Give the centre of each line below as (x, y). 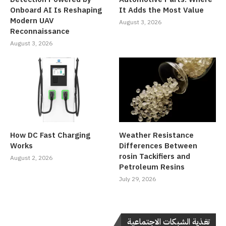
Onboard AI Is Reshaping (56, 10)
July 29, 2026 (138, 179)
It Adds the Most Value (162, 10)
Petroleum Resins (152, 167)
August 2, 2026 (31, 158)
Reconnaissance (40, 31)
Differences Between (158, 146)
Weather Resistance (157, 135)
